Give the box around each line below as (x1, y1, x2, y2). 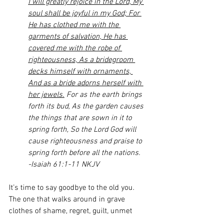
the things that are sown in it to (28, 113, 134, 123)
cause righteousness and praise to (28, 137, 144, 146)
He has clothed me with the (28, 20, 121, 30)
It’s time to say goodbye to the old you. (9, 183, 137, 193)
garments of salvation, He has (28, 32, 128, 42)
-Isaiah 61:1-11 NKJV (28, 160, 99, 170)
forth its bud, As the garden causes (28, 102, 145, 111)
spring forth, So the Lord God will (28, 125, 138, 135)
